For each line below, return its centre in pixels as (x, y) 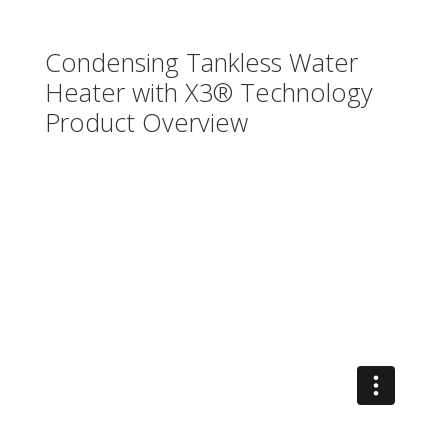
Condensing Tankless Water (201, 62)
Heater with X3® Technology (208, 92)
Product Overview (146, 122)
